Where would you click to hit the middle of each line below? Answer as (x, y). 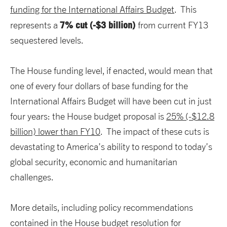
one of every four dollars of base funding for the (99, 86)
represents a (35, 25)
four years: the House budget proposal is (88, 117)
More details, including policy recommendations (102, 208)
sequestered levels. (47, 41)
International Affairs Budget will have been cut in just (111, 101)
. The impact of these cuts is (155, 132)
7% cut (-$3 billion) (99, 25)
